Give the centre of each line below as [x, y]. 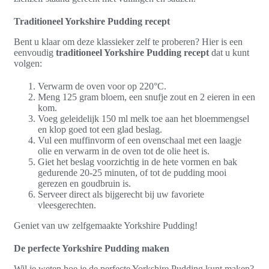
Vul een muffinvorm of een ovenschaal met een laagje [140, 140]
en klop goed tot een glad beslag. [100, 129]
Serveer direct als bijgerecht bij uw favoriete [121, 194]
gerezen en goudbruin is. [84, 183]
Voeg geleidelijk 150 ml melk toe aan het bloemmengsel [144, 118]
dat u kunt [229, 52]
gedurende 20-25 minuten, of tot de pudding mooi [132, 172]
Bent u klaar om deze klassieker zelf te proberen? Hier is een [128, 41]
